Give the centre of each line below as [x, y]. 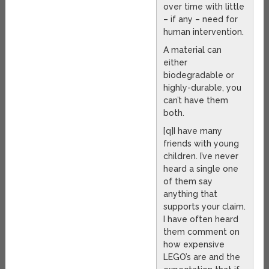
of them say [188, 182]
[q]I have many [193, 131]
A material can [193, 50]
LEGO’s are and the [202, 257]
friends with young [201, 144]
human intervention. [204, 32]
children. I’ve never [201, 156]
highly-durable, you [203, 88]
